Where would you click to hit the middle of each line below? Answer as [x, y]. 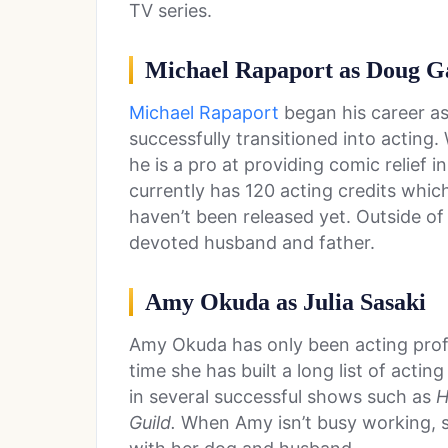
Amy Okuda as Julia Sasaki [285, 302]
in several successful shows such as [282, 397]
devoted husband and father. [252, 243]
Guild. [155, 423]
